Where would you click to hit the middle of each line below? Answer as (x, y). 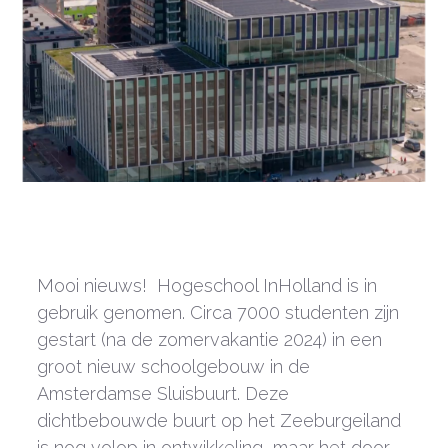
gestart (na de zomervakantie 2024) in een (210, 339)
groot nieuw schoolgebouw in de (174, 366)
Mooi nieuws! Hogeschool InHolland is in (207, 285)
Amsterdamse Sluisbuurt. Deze (163, 393)
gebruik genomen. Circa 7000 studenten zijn (218, 312)
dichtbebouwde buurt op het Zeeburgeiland (219, 420)
